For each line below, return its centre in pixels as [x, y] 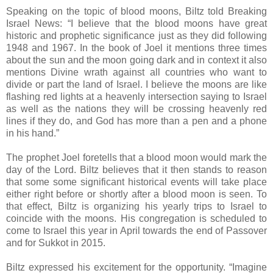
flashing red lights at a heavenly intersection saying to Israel [136, 97]
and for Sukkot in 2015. [56, 243]
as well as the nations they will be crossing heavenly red [136, 109]
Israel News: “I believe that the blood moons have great [136, 24]
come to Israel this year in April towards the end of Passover [136, 231]
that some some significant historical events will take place [136, 182]
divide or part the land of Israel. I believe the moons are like [136, 85]
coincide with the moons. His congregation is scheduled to [136, 219]
